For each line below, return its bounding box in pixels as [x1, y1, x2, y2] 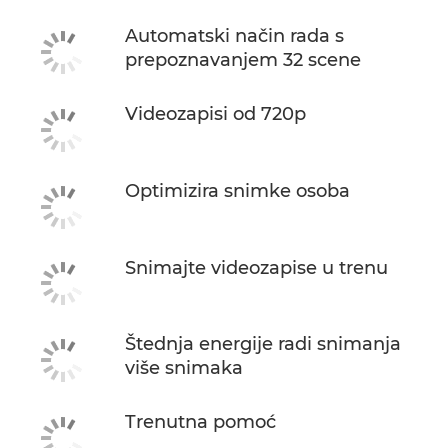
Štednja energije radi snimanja [125, 333, 401, 356]
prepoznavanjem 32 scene [125, 49, 361, 72]
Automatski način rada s [125, 25, 344, 48]
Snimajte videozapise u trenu [125, 256, 388, 279]
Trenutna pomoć [125, 411, 276, 434]
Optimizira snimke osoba [125, 179, 350, 202]
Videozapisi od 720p [125, 103, 306, 126]
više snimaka [125, 357, 243, 380]
